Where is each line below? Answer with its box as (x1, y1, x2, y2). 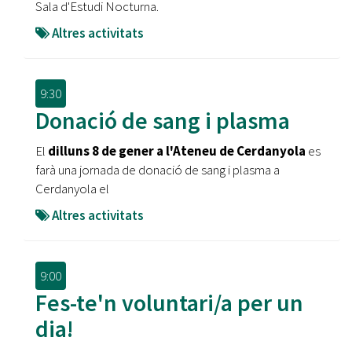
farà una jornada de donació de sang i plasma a (35, 161, 280, 178)
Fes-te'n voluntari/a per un (35, 288, 303, 317)
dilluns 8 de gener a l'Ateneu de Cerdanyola (48, 142, 308, 159)
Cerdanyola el (35, 180, 109, 197)
